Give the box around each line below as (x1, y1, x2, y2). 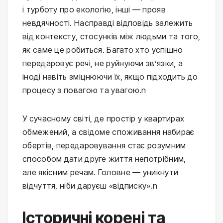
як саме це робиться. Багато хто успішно (22, 45, 183, 55)
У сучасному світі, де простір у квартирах (22, 113, 185, 124)
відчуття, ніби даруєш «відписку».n (22, 181, 158, 191)
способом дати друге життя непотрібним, (22, 154, 186, 164)
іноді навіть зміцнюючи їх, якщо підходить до (22, 72, 198, 82)
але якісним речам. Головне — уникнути (22, 167, 179, 178)
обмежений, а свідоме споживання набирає (22, 127, 195, 137)
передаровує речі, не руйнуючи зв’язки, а (22, 58, 183, 69)
